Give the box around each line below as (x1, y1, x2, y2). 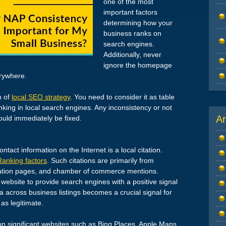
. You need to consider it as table (70, 93, 175, 101)
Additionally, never (103, 50, 161, 59)
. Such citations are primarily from (47, 156, 154, 165)
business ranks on (103, 29, 161, 38)
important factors (103, 8, 157, 17)
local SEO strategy (12, 93, 70, 101)
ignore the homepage (103, 61, 172, 70)
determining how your (103, 19, 173, 27)
